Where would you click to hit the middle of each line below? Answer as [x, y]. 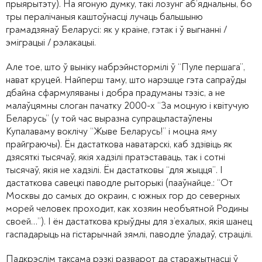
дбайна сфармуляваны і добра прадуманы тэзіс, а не [116, 92]
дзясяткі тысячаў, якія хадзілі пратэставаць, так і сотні [116, 157]
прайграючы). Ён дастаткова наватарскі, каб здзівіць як [119, 144]
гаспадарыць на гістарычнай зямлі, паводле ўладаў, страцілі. [130, 234]
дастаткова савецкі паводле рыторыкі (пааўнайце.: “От [119, 182]
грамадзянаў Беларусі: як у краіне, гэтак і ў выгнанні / [116, 29]
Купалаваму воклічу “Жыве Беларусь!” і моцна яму [111, 131]
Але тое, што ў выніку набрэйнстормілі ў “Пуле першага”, [125, 67]
